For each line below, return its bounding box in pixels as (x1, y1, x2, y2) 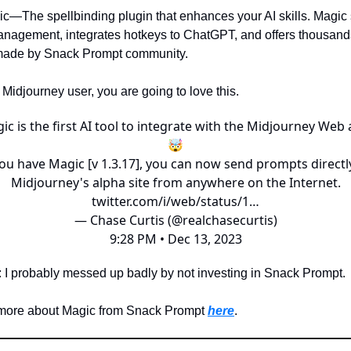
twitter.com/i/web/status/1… (92, 193, 259, 210)
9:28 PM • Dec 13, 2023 (109, 230, 242, 248)
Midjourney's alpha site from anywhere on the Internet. (10, 174, 341, 191)
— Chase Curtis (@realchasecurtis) (74, 212, 277, 229)
